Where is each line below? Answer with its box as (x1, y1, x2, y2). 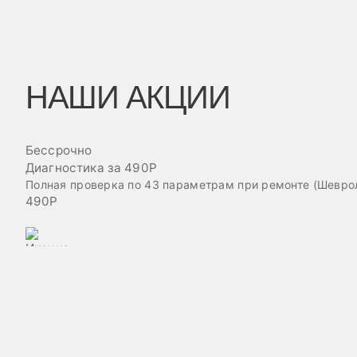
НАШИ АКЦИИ (25, 80, 229, 115)
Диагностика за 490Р (25, 160, 157, 175)
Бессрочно (25, 143, 92, 158)
